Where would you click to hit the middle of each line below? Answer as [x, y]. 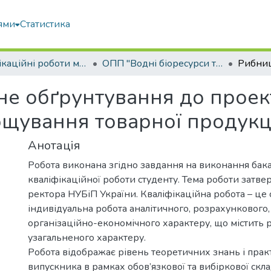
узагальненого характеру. [87, 238]
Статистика [45, 24]
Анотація [54, 145]
